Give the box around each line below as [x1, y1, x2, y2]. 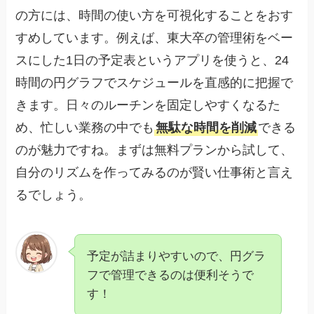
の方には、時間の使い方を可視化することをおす [15, 8, 294, 23]
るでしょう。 [15, 188, 92, 203]
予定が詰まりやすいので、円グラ [87, 250, 266, 264]
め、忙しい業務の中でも [15, 121, 155, 135]
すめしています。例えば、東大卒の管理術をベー [15, 31, 294, 46]
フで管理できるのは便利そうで [87, 268, 254, 282]
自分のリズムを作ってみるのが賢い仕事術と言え [15, 165, 294, 180]
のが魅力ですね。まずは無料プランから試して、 [15, 143, 294, 158]
